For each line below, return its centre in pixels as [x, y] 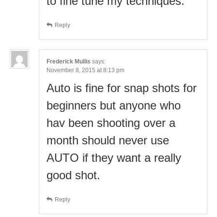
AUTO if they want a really [114, 157]
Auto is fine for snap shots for [122, 88]
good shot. [73, 175]
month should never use [108, 140]
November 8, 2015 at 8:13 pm [85, 70]
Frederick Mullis [69, 61]
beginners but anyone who [114, 105]
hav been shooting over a [111, 123]
